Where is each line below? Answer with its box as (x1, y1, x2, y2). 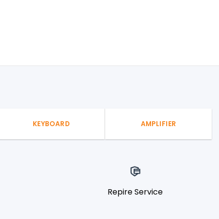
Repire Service (107, 186, 163, 198)
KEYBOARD (32, 119, 70, 129)
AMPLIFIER (140, 119, 176, 129)
